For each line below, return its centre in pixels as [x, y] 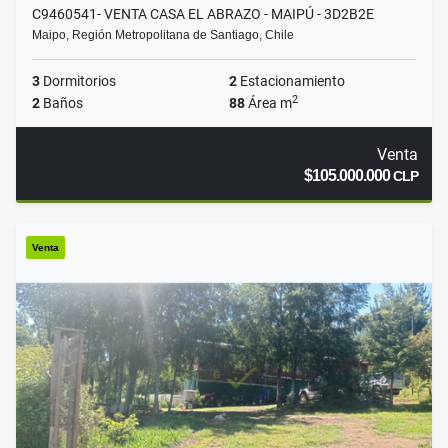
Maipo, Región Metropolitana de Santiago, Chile [163, 35]
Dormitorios [78, 81]
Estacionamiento [291, 81]
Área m [268, 103]
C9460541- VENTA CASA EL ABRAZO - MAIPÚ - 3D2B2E [203, 14]
